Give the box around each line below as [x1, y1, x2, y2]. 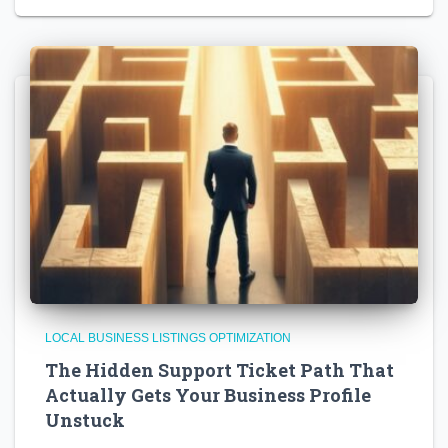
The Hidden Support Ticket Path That [45, 358, 394, 383]
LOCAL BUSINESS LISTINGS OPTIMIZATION [45, 331, 291, 346]
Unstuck [45, 408, 125, 433]
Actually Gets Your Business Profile [45, 383, 371, 408]
